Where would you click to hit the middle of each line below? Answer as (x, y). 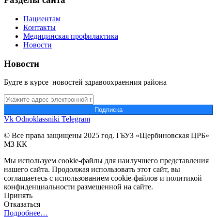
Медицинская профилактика (71, 36)
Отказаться (22, 204)
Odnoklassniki (38, 119)
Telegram (76, 119)
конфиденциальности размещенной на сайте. (78, 187)
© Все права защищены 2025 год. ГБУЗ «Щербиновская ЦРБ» (107, 136)
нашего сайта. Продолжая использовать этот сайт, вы (92, 170)
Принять (18, 196)
